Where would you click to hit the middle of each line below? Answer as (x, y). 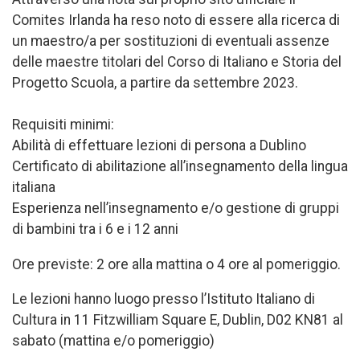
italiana (34, 187)
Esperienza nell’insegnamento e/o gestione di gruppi (176, 208)
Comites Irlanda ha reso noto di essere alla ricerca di (176, 20)
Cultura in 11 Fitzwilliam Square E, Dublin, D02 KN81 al (178, 320)
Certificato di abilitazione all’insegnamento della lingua (180, 166)
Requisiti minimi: (63, 124)
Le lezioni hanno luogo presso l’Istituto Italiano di (164, 299)
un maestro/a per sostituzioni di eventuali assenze (171, 41)
